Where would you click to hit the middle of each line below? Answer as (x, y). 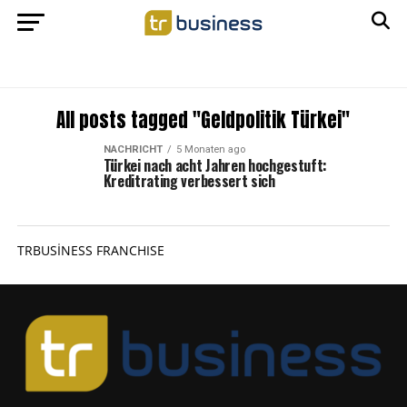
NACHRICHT (133, 149)
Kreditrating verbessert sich (189, 181)
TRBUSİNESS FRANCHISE (90, 250)
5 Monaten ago (210, 149)
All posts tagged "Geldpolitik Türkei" (203, 120)
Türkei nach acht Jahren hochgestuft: (215, 165)
